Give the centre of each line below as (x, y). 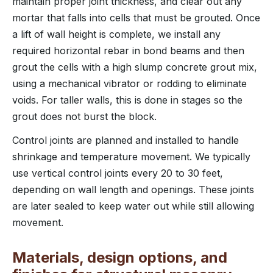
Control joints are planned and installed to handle (126, 140)
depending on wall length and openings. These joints (133, 189)
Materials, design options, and (120, 257)
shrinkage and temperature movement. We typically (131, 156)
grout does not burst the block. (84, 116)
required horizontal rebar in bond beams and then (128, 50)
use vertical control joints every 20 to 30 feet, (118, 173)
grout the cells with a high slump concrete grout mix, (135, 67)
